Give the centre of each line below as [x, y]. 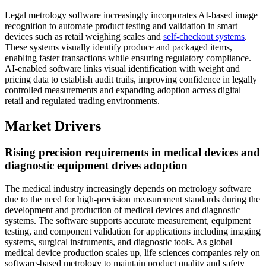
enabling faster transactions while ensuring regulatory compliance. [128, 58]
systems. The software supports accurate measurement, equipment [128, 220]
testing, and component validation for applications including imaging [133, 231]
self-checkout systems [204, 37]
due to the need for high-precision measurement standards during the [132, 199]
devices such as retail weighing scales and [84, 37]
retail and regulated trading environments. [82, 101]
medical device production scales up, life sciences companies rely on [132, 252]
